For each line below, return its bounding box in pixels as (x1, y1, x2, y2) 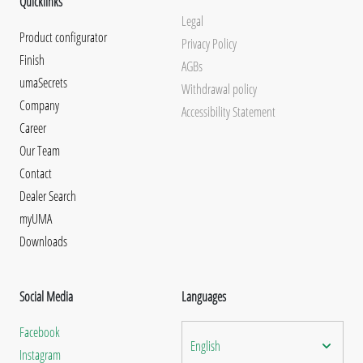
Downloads (19, 232, 67, 250)
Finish (19, 50, 45, 69)
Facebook (19, 322, 60, 341)
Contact (19, 164, 52, 182)
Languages (181, 287, 226, 305)
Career (19, 118, 46, 137)
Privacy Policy (181, 34, 237, 53)
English (190, 336, 220, 355)
